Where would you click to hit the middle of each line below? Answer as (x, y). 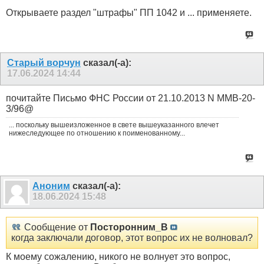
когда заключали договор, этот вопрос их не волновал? (132, 237)
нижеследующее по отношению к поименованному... (97, 133)
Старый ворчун (44, 63)
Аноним (51, 186)
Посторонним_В (129, 227)
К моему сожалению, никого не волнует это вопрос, (118, 256)
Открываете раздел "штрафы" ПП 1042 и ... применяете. (129, 12)
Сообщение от (56, 227)
